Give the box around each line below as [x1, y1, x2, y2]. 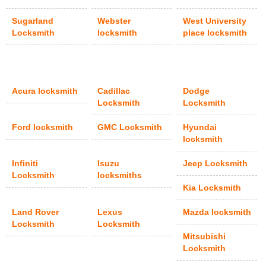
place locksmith [183, 28, 248, 38]
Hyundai [183, 122, 217, 132]
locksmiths [97, 170, 142, 180]
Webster [97, 16, 131, 26]
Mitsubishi [183, 232, 226, 242]
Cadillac [97, 86, 131, 96]
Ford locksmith [12, 122, 74, 132]
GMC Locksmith [97, 122, 163, 132]
